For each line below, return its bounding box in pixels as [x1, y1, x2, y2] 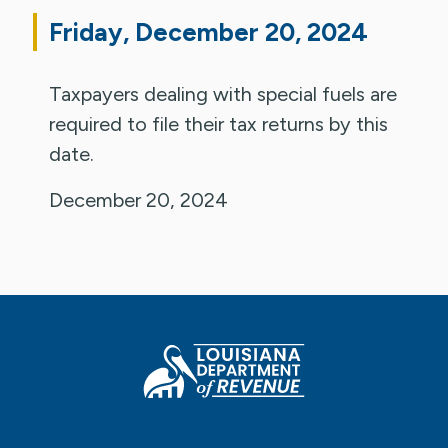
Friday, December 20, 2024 [49, 16, 369, 47]
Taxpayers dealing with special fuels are [49, 81, 398, 106]
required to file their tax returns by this [49, 111, 389, 136]
